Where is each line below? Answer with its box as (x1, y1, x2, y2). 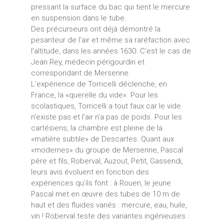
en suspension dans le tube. (30, 13, 126, 22)
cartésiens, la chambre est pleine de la (30, 123, 162, 132)
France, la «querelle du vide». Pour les (30, 90, 158, 99)
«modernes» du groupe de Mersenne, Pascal (30, 145, 183, 154)
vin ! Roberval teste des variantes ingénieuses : (30, 211, 189, 220)
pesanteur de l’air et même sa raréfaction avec (30, 35, 190, 44)
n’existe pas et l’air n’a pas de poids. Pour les (30, 112, 182, 121)
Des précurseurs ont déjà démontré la (30, 24, 160, 33)
